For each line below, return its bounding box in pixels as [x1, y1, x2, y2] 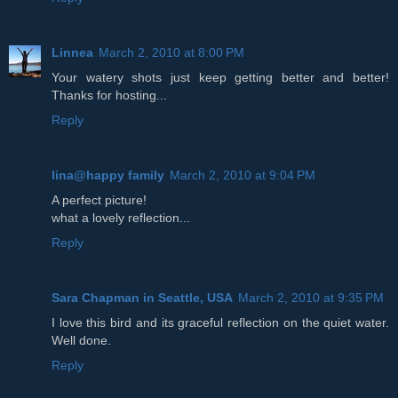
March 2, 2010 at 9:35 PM [238, 290, 384, 305]
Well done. [52, 332, 111, 347]
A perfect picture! [52, 192, 147, 207]
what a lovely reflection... [52, 210, 190, 225]
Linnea [52, 44, 93, 60]
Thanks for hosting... [52, 87, 167, 102]
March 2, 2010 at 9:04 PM [170, 167, 315, 182]
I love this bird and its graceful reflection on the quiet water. [52, 314, 389, 330]
